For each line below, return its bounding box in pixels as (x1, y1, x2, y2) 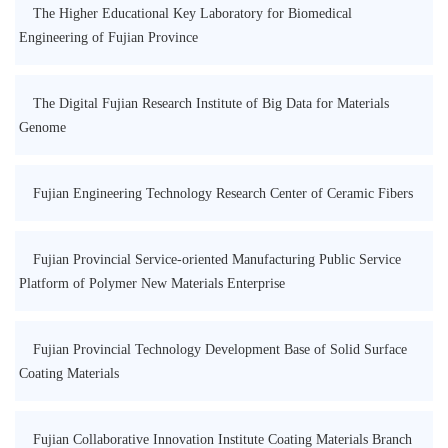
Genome (19, 119, 66, 136)
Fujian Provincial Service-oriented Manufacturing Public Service (33, 251, 402, 268)
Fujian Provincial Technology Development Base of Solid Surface (33, 341, 408, 358)
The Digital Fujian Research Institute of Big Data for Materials (33, 95, 390, 112)
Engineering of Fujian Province (19, 29, 198, 46)
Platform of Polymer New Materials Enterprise (19, 275, 285, 292)
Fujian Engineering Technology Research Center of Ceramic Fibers (33, 185, 414, 202)
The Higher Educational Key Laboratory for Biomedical (33, 5, 353, 22)
